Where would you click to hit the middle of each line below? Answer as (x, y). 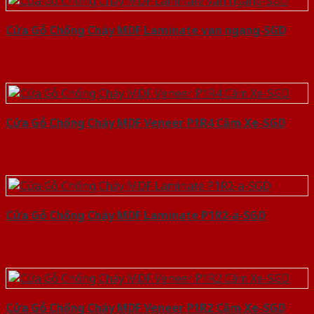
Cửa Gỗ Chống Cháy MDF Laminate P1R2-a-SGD (136, 215)
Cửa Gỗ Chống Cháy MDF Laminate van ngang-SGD (146, 30)
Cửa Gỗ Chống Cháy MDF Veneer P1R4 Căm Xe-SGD (145, 122)
